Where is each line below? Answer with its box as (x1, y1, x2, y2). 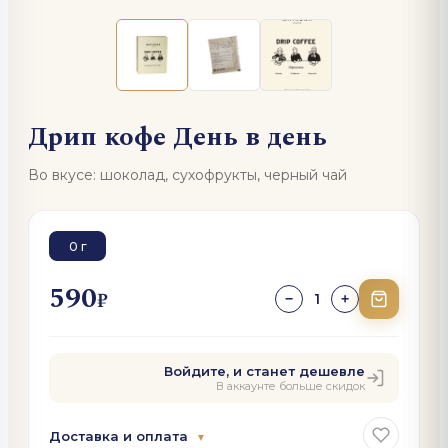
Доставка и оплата (49, 427, 192, 444)
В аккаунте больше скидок (216, 379, 365, 393)
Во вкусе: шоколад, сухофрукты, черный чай (28, 166, 347, 184)
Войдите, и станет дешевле (164, 363, 365, 379)
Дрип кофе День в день (28, 117, 327, 157)
